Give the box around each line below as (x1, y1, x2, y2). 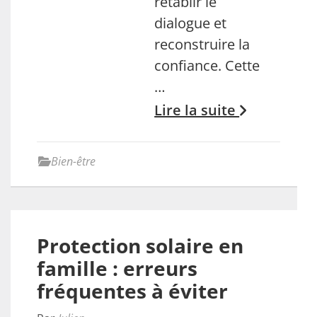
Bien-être (51, 154, 96, 169)
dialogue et (154, 13, 227, 33)
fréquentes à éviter (37, 277, 228, 304)
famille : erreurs (37, 255, 197, 282)
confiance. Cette (154, 56, 260, 75)
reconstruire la (154, 35, 250, 54)
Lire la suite (154, 100, 240, 120)
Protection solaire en (37, 232, 243, 259)
